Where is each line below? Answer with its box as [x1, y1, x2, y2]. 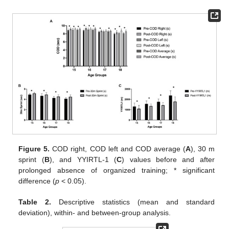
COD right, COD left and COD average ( [50, 144, 186, 153]
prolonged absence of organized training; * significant [18, 166, 215, 174]
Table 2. [18, 197, 52, 206]
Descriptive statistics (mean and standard [51, 197, 215, 206]
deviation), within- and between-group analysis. [18, 208, 171, 217]
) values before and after [122, 155, 215, 164]
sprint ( [18, 155, 44, 164]
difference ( [18, 176, 56, 185]
